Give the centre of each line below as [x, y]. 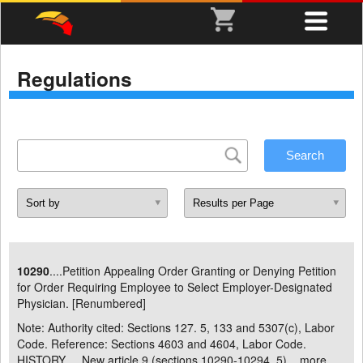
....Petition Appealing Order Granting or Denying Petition [193, 271]
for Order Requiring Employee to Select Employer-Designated [175, 287]
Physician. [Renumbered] [81, 303]
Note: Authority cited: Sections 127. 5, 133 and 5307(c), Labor [176, 327]
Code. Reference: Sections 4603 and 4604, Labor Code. [162, 344]
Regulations [75, 79]
